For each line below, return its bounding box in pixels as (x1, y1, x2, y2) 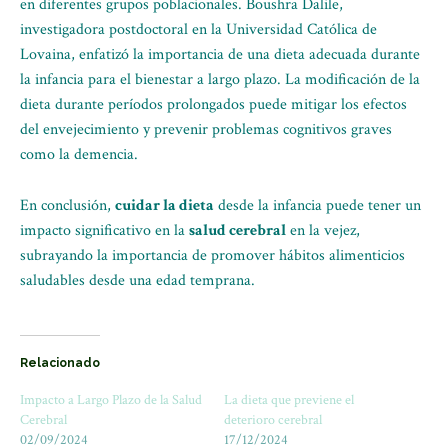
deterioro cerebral (224, 411, 322, 429)
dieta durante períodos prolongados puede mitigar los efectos (20, 94, 407, 115)
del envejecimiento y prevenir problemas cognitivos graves (20, 119, 392, 140)
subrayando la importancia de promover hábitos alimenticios (20, 245, 405, 266)
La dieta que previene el (224, 391, 354, 409)
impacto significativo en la (20, 220, 189, 241)
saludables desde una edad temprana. (20, 270, 255, 291)
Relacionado (20, 356, 100, 370)
